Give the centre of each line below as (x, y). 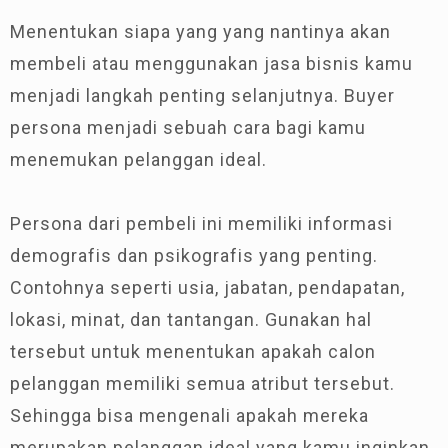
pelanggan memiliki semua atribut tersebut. (202, 383)
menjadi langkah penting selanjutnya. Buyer (202, 95)
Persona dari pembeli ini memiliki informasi (201, 223)
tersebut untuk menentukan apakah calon (193, 351)
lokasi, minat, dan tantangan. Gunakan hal (191, 319)
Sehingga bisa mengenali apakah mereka (189, 415)
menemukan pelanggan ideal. (138, 159)
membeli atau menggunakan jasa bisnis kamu (211, 63)
